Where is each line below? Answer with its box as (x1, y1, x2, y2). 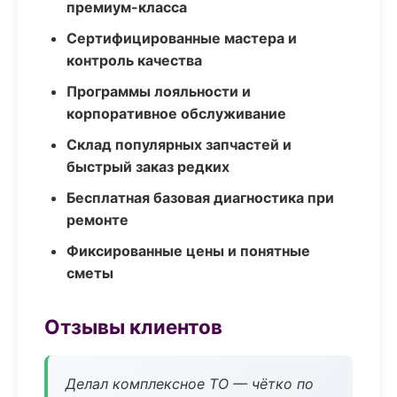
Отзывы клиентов (44, 315, 222, 339)
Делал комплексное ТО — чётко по (66, 375, 314, 393)
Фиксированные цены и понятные (66, 242, 310, 260)
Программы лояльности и (66, 82, 251, 100)
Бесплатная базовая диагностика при (66, 189, 334, 206)
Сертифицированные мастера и (66, 29, 297, 47)
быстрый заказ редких (66, 158, 230, 175)
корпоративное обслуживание (66, 105, 286, 122)
